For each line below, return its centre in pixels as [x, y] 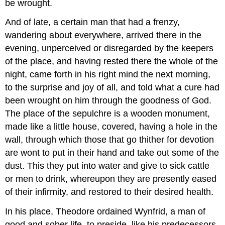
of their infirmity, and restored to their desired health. [109, 192]
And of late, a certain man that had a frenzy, [93, 22]
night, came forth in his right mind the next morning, [108, 75]
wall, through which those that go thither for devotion [110, 140]
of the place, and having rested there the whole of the [112, 62]
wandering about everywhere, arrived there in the [103, 35]
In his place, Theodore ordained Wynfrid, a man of [105, 212]
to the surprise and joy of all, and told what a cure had [113, 88]
